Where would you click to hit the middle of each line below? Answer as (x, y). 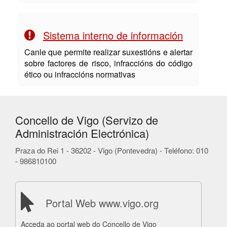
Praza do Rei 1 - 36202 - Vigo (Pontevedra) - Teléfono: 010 (112, 150)
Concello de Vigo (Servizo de (87, 120)
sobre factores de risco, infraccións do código (109, 63)
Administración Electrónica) (82, 133)
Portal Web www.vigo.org (102, 203)
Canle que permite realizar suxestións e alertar (109, 52)
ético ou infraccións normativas (80, 74)
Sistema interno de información (113, 35)
